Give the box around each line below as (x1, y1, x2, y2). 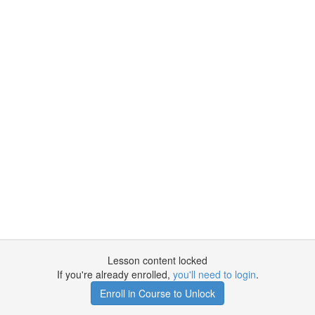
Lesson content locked (108, 253, 207, 267)
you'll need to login (172, 267, 256, 281)
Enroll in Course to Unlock (100, 286, 215, 300)
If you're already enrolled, (56, 267, 173, 281)
